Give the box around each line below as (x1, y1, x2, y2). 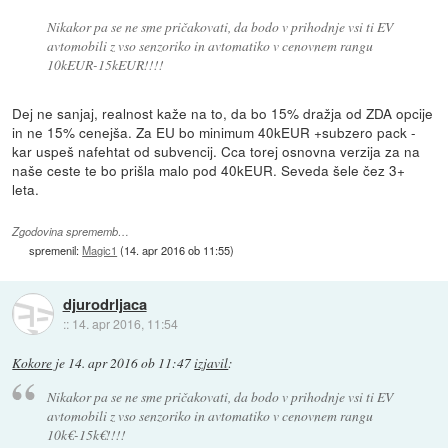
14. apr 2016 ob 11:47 (68, 354, 192, 373)
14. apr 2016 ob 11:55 (124, 241, 231, 258)
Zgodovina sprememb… (12, 223, 130, 239)
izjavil (194, 354, 229, 373)
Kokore (12, 354, 53, 373)
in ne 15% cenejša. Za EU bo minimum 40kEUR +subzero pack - (12, 122, 417, 143)
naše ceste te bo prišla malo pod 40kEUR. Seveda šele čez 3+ (12, 160, 406, 181)
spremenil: (29, 241, 83, 258)
